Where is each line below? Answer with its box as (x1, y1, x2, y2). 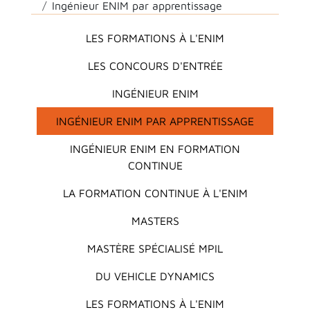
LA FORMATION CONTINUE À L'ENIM (62, 186, 248, 199)
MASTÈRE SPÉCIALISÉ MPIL (87, 241, 223, 255)
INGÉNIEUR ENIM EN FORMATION (70, 142, 240, 155)
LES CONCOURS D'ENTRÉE (87, 59, 223, 72)
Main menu (35, 21, 109, 41)
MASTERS (131, 214, 179, 227)
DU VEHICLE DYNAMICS (95, 269, 215, 282)
